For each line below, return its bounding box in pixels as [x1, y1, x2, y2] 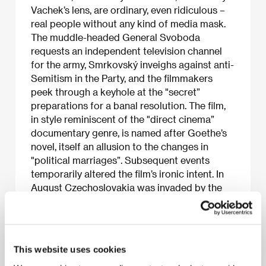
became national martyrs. [31, 236, 142, 248]
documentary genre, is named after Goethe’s [31, 126, 227, 138]
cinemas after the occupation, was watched [31, 208, 224, 220]
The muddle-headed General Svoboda [31, 31, 200, 43]
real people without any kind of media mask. [31, 17, 226, 29]
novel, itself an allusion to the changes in [31, 140, 208, 152]
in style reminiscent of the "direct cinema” [31, 113, 214, 125]
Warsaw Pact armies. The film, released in [31, 195, 212, 207]
